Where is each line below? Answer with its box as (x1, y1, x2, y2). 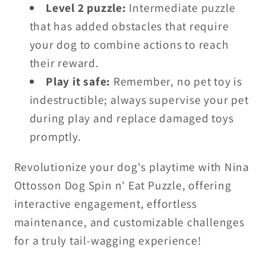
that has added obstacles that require (29, 18, 229, 34)
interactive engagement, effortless (14, 195, 198, 211)
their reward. (29, 55, 99, 71)
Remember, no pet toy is (113, 74, 242, 90)
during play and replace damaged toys (29, 110, 234, 126)
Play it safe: (46, 74, 111, 90)
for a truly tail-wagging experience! (14, 232, 202, 248)
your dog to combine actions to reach (29, 37, 229, 53)
